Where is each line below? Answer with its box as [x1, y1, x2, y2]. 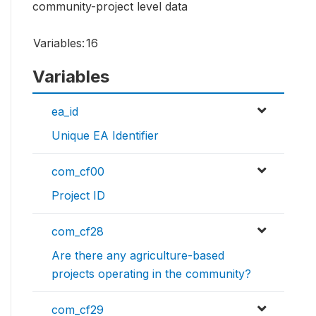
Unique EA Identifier [51, 128, 159, 143]
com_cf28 [51, 224, 104, 239]
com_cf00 [51, 164, 104, 179]
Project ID [51, 188, 105, 203]
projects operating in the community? [51, 267, 251, 281]
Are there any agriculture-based [51, 248, 224, 263]
